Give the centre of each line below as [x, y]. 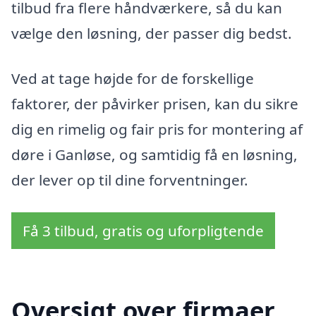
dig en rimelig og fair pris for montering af [157, 129]
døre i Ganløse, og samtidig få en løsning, [154, 154]
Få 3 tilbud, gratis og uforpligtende [143, 230]
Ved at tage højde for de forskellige [133, 78]
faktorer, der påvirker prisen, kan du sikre [155, 103]
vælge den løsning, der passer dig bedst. [152, 34]
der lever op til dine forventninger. [130, 180]
